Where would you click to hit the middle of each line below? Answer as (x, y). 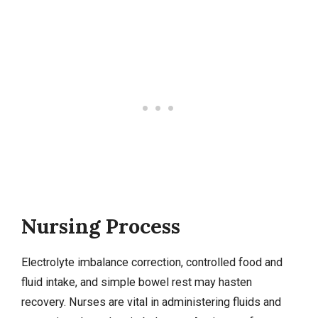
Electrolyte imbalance (75, 262)
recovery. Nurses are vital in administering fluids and (151, 302)
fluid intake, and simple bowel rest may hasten (137, 282)
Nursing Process (101, 226)
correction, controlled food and (205, 262)
